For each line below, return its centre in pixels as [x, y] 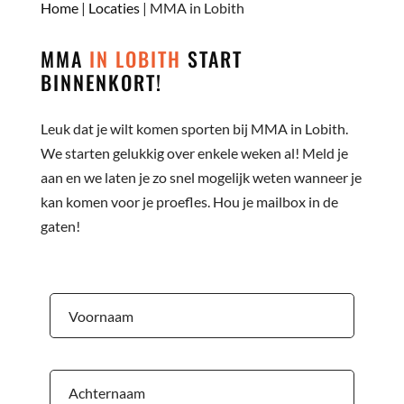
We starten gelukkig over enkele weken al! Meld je [194, 153]
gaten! [60, 226]
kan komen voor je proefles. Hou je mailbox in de [189, 202]
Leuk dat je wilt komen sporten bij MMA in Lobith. [194, 129]
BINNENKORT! [101, 83]
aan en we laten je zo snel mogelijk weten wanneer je [201, 178]
